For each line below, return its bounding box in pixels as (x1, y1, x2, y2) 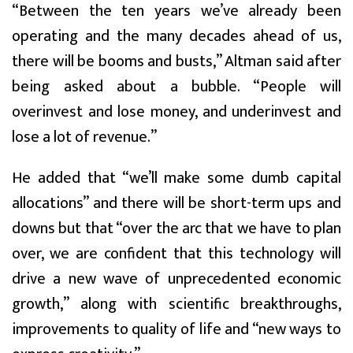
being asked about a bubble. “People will (12, 72, 341, 100)
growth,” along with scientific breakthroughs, (12, 290, 341, 318)
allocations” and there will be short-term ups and (12, 189, 341, 217)
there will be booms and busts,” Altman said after (12, 47, 341, 75)
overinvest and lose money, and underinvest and (12, 98, 341, 125)
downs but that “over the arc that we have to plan (12, 214, 341, 242)
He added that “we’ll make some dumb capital (12, 164, 341, 191)
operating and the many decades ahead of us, (12, 22, 341, 50)
